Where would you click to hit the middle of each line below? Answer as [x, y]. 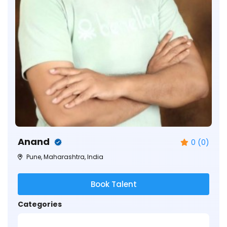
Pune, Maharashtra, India [64, 157]
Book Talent [113, 184]
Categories [40, 204]
